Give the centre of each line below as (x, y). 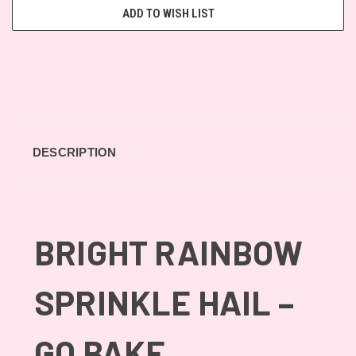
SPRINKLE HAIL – (164, 302)
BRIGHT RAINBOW (168, 252)
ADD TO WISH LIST (168, 13)
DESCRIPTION (74, 152)
